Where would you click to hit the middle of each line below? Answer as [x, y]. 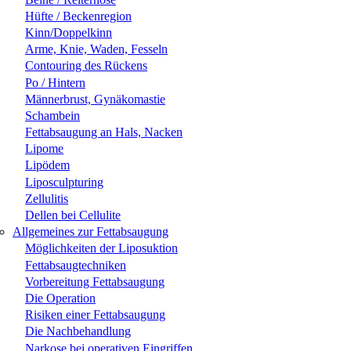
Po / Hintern [55, 82]
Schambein [52, 115]
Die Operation [60, 298]
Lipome [44, 149]
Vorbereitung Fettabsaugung [95, 281]
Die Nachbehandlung [78, 331]
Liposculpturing [64, 182]
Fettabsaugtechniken [76, 265]
